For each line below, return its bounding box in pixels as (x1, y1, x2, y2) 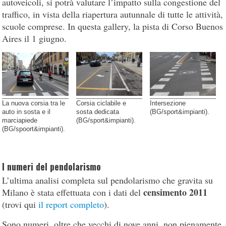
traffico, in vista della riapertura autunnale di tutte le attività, (2, 8, 223, 20)
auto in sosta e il (2, 108, 51, 116)
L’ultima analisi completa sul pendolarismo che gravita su (2, 174, 213, 187)
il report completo (38, 198, 104, 211)
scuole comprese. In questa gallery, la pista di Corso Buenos (2, 20, 223, 32)
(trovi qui (2, 198, 39, 211)
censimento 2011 (143, 186, 208, 199)
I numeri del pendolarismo (2, 160, 101, 174)
